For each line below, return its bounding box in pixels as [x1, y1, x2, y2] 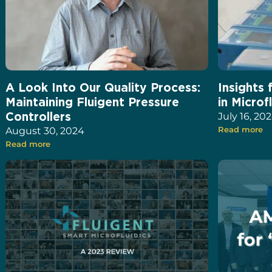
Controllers [5, 110, 75, 123]
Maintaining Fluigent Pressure [5, 95, 180, 109]
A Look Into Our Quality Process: [5, 81, 201, 94]
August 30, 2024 [5, 125, 85, 137]
